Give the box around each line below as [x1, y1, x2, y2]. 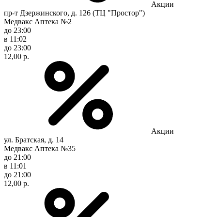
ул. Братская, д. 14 [4, 135, 63, 144]
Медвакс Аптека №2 [4, 17, 72, 26]
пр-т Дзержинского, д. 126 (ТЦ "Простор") [4, 8, 145, 17]
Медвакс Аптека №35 [4, 144, 76, 153]
